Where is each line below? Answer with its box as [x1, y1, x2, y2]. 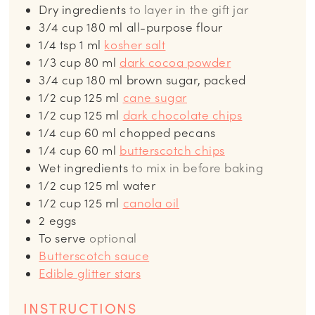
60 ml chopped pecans [84, 125, 216, 141]
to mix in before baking [131, 160, 264, 176]
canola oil [122, 195, 179, 212]
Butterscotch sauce [39, 248, 150, 264]
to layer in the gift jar [129, 2, 249, 18]
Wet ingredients [39, 160, 129, 176]
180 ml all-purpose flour [86, 20, 223, 36]
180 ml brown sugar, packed [86, 72, 246, 89]
